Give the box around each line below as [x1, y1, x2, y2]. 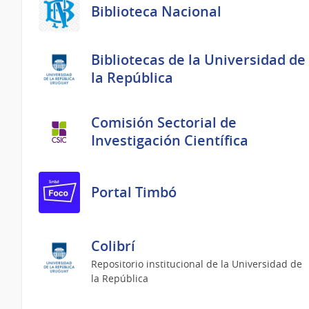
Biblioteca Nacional [91, 1, 221, 21]
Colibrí [91, 236, 135, 255]
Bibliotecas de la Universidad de [91, 50, 306, 70]
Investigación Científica [91, 131, 248, 150]
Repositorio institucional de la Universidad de [91, 257, 302, 271]
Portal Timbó [91, 183, 177, 202]
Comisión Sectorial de [91, 113, 237, 132]
